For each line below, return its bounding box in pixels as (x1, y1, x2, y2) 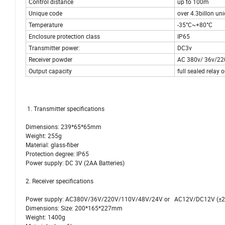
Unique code (29, 9, 62, 18)
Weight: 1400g (26, 213, 65, 221)
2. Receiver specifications (26, 177, 93, 185)
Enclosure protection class (29, 32, 100, 41)
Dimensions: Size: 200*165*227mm (26, 204, 123, 212)
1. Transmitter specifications (26, 104, 104, 113)
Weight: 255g (26, 132, 62, 140)
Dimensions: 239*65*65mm (26, 123, 101, 131)
